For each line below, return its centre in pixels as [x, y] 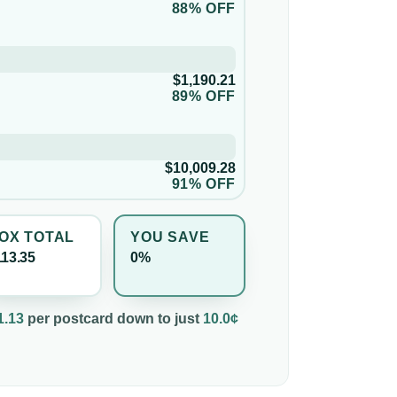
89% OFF [203, 96]
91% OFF [203, 183]
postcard [83, 318]
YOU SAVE [170, 237]
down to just [156, 318]
